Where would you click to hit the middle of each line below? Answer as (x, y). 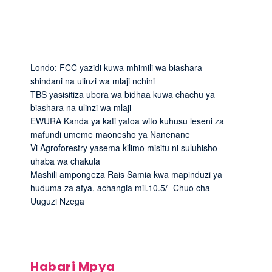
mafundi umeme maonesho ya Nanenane (110, 134)
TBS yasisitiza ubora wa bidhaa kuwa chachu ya (123, 94)
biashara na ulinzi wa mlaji (81, 107)
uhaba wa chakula (65, 161)
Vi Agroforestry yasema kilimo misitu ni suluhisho (124, 147)
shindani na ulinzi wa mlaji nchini (93, 80)
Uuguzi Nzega (57, 201)
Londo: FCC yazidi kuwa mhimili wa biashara (116, 67)
